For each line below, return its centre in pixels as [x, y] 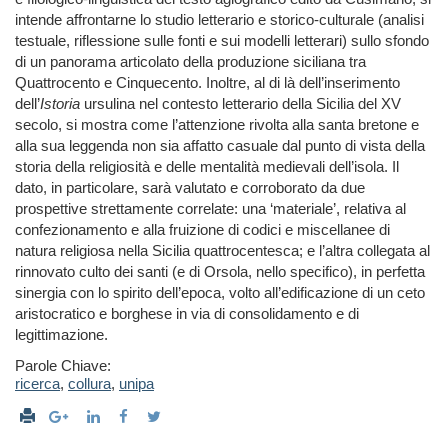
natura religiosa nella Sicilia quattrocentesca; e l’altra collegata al [222, 251]
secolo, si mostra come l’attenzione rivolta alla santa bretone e [217, 125]
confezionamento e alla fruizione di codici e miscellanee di [202, 230]
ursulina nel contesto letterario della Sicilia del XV [240, 104]
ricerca [37, 384]
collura [89, 384]
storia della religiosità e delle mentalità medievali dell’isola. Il [207, 167]
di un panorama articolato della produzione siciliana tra [190, 62]
